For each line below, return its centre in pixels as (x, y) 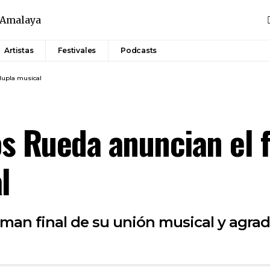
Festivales (77, 51)
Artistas (19, 51)
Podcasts (139, 51)
